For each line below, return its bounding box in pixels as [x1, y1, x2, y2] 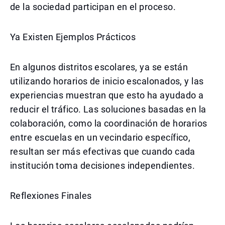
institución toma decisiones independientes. [10, 160, 195, 171]
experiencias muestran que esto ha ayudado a [10, 90, 204, 100]
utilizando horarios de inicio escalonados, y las [10, 76, 204, 86]
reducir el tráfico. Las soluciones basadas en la [10, 104, 206, 115]
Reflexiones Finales [10, 190, 92, 201]
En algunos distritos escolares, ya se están [10, 62, 188, 72]
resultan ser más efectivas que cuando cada [10, 146, 195, 157]
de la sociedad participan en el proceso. [10, 2, 176, 12]
